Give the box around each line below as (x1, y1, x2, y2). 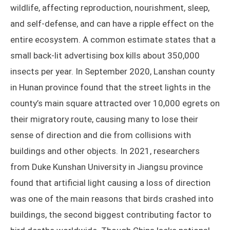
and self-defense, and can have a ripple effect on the (10, 18, 214, 29)
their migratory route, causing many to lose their (10, 114, 198, 125)
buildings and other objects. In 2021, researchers (10, 146, 200, 157)
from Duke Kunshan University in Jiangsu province (10, 162, 203, 172)
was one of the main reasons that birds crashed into (10, 194, 214, 204)
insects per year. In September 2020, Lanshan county (10, 66, 215, 77)
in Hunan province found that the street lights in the (10, 82, 210, 93)
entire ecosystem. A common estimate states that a (10, 34, 216, 45)
